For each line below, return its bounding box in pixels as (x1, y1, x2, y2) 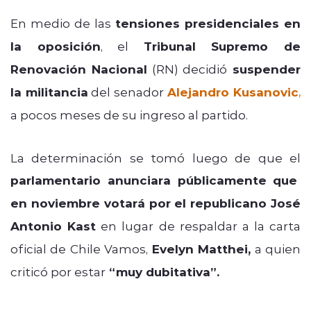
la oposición (10, 37, 101, 54)
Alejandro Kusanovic (163, 83, 299, 100)
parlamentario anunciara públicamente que (10, 171, 298, 188)
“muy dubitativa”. (106, 263, 219, 280)
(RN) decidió (146, 60, 228, 76)
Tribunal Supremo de (143, 37, 301, 54)
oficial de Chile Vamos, (10, 240, 152, 256)
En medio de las (10, 15, 115, 31)
